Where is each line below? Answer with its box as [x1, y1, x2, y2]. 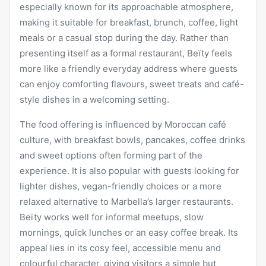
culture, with [20, 134, 74, 145]
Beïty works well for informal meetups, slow [20, 211, 204, 223]
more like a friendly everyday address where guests [20, 62, 237, 74]
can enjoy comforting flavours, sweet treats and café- [20, 78, 244, 90]
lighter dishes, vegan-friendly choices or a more [20, 180, 221, 192]
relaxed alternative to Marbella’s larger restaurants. [20, 195, 233, 207]
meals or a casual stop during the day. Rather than [20, 31, 229, 43]
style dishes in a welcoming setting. [20, 93, 169, 105]
